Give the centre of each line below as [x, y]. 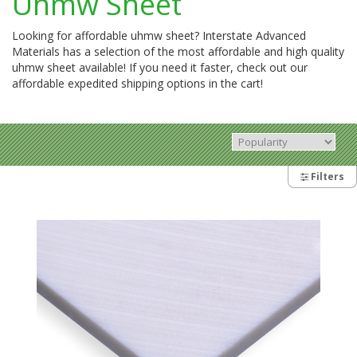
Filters [326, 176]
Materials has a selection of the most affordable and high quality [178, 51]
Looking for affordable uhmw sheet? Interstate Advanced [159, 35]
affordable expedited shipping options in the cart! [137, 83]
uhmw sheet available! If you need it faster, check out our [160, 67]
